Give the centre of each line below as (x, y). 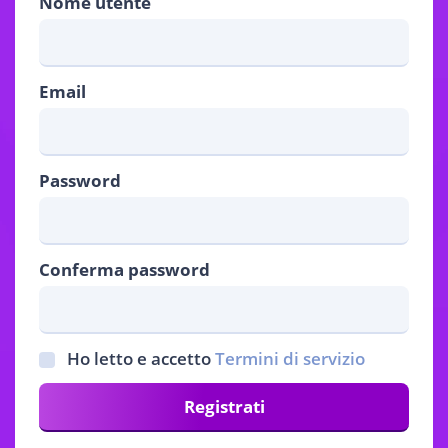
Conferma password (124, 269)
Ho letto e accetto (139, 358)
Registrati (224, 406)
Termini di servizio (290, 358)
